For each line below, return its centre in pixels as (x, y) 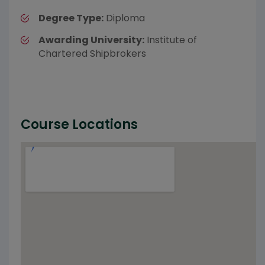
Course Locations (79, 125)
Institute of (171, 40)
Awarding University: (91, 40)
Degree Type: (71, 18)
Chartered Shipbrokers (92, 54)
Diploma (124, 18)
